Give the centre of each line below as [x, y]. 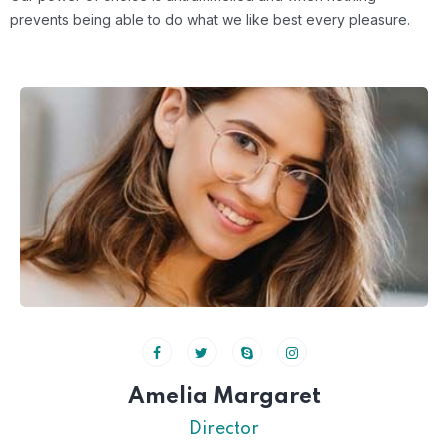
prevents [41, 20]
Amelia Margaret [224, 397]
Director [224, 429]
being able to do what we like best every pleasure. [241, 20]
